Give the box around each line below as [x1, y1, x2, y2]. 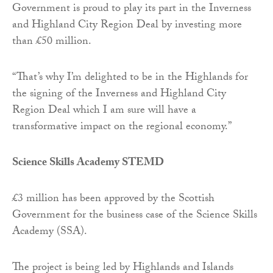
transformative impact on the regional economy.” [12, 118, 232, 137]
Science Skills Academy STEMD [12, 154, 164, 173]
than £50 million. [12, 32, 91, 52]
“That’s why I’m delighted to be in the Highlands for [12, 68, 248, 88]
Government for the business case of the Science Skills [12, 206, 257, 225]
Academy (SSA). [12, 222, 87, 242]
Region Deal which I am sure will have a [12, 101, 196, 121]
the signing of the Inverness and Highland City [12, 85, 226, 104]
